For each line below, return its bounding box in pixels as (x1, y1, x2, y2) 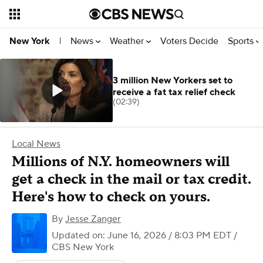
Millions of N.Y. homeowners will (12, 153, 230, 171)
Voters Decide (160, 35, 218, 47)
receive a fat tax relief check (113, 86, 235, 98)
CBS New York (52, 241, 114, 253)
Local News (12, 138, 60, 150)
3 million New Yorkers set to (113, 75, 232, 86)
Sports (228, 35, 256, 47)
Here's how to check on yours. (12, 188, 210, 206)
